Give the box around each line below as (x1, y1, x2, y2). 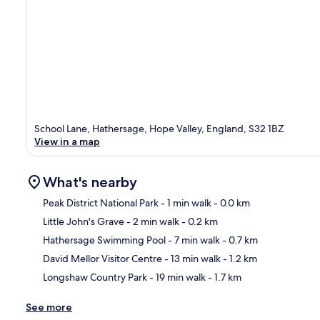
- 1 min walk (159, 196, 211, 209)
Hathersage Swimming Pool (43, 233, 166, 246)
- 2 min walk (124, 214, 179, 228)
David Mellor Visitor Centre (43, 251, 162, 265)
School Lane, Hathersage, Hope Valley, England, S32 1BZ (34, 121, 284, 135)
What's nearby (43, 173, 137, 191)
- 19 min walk (147, 270, 206, 284)
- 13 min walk (162, 251, 221, 265)
